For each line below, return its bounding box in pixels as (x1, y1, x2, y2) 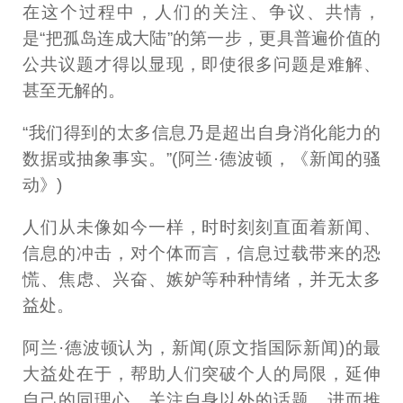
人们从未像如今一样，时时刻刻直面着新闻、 (22, 218, 381, 237)
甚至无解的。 (22, 81, 126, 101)
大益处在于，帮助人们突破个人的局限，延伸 (22, 364, 381, 384)
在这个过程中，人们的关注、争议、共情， (22, 3, 381, 22)
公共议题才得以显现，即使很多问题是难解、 (22, 55, 381, 75)
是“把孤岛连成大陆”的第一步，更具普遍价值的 (22, 29, 381, 49)
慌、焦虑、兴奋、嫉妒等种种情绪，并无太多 (22, 270, 381, 290)
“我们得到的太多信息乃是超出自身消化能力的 (22, 123, 381, 143)
